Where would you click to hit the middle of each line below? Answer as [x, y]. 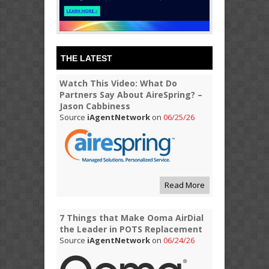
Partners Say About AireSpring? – [131, 94]
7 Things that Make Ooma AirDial [131, 217]
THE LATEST [86, 58]
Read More [185, 185]
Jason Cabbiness [95, 106]
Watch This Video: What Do [118, 83]
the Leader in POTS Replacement [131, 229]
